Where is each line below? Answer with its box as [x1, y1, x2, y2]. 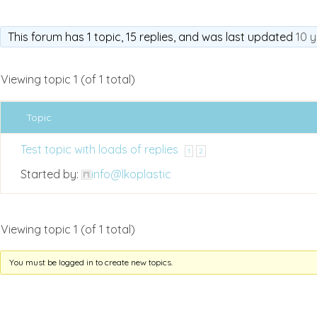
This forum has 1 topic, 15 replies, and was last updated [7, 30, 296, 44]
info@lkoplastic [91, 167, 171, 181]
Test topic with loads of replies [21, 142, 178, 156]
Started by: [21, 167, 81, 181]
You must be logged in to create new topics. [8, 257, 173, 267]
